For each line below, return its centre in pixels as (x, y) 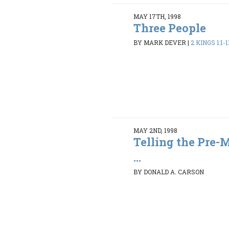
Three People (170, 28)
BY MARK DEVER (160, 43)
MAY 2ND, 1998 (156, 130)
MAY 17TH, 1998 (157, 16)
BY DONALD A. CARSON (169, 172)
